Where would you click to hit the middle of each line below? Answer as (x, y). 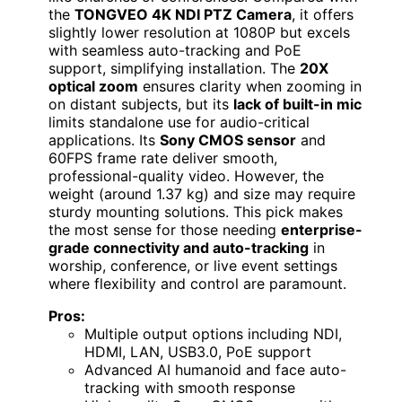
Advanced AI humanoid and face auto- (215, 370)
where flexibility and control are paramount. (197, 284)
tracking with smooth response (190, 388)
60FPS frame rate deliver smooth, (163, 158)
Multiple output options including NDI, (213, 334)
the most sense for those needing (165, 230)
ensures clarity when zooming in (250, 87)
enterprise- (322, 230)
